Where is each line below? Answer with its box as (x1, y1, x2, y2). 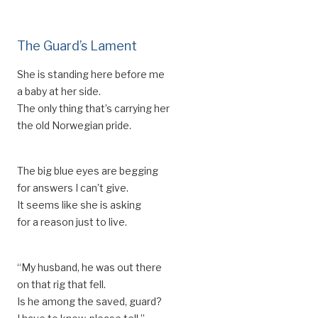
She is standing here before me (17, 68, 165, 80)
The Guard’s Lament (17, 38, 137, 53)
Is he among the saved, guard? (17, 295, 162, 307)
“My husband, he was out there (17, 261, 162, 273)
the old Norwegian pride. (17, 119, 131, 131)
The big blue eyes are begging (17, 165, 158, 177)
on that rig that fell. (17, 278, 106, 290)
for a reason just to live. (17, 216, 127, 228)
